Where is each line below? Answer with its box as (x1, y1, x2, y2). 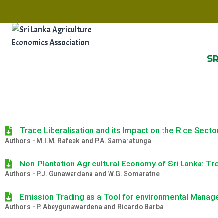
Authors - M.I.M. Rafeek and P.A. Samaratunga (5, 137, 151, 145)
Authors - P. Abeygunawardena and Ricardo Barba (5, 203, 163, 211)
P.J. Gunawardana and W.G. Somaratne (36, 170, 160, 178)
